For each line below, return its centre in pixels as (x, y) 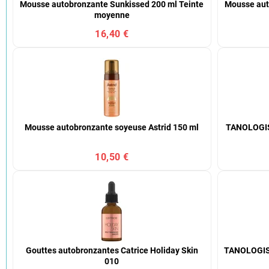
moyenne (112, 15)
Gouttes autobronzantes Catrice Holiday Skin (112, 250)
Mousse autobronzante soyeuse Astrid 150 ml (112, 127)
